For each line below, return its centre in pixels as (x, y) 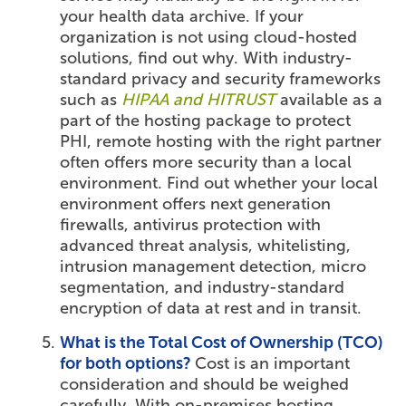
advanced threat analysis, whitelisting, (206, 246)
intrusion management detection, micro (213, 267)
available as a (329, 100)
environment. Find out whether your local (219, 184)
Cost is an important (273, 364)
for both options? (128, 364)
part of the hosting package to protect (206, 121)
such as (91, 100)
